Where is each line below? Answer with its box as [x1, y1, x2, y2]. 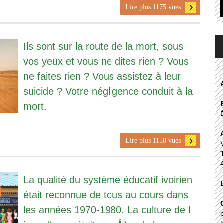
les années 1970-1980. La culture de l [23, 204, 190, 215]
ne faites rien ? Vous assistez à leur [23, 70, 181, 82]
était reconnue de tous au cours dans [23, 189, 188, 200]
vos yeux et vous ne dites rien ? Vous [23, 55, 189, 67]
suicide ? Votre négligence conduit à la [23, 85, 193, 97]
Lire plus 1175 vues [125, 3, 181, 11]
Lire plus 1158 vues [125, 136, 181, 144]
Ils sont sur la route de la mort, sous [23, 40, 183, 52]
